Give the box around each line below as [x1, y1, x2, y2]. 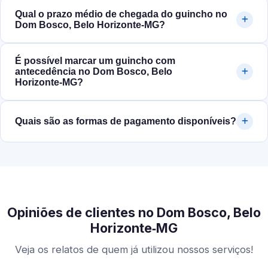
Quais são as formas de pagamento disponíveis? [15, 116, 236, 127]
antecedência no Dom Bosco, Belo [15, 66, 172, 77]
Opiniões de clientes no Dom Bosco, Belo [7, 205, 261, 221]
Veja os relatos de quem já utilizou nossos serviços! [15, 243, 253, 256]
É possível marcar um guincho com [15, 56, 175, 66]
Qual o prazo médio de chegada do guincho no [15, 9, 227, 20]
